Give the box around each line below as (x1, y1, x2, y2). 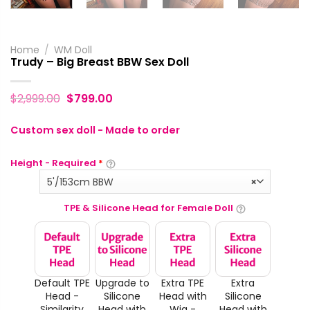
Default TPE (34, 275, 90, 290)
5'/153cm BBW (47, 174, 114, 189)
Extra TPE (161, 275, 204, 290)
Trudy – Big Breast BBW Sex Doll (10, 53, 189, 70)
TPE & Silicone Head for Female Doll (64, 201, 233, 215)
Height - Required (10, 156, 98, 170)
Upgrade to (95, 275, 149, 290)
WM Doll (54, 42, 93, 57)
